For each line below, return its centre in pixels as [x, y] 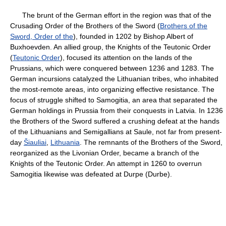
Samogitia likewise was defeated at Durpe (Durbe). [91, 174]
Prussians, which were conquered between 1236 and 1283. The [112, 68]
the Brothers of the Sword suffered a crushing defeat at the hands [115, 121]
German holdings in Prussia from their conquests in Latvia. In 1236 [117, 110]
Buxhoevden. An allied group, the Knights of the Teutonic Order [110, 47]
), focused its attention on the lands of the [126, 58]
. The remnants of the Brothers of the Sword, [151, 142]
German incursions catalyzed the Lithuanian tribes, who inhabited [114, 79]
